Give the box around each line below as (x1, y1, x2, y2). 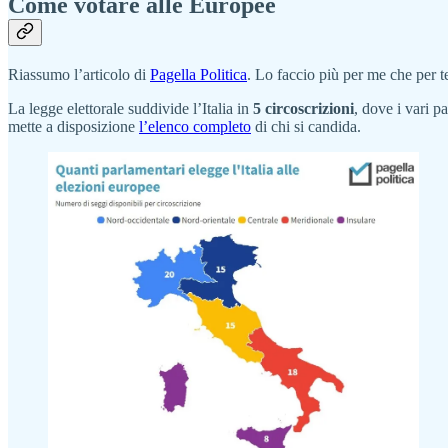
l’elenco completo (139, 117, 251, 135)
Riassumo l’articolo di (8, 65, 150, 83)
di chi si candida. (251, 117, 361, 135)
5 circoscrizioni (253, 99, 354, 117)
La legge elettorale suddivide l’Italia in (8, 99, 253, 117)
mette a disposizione (8, 117, 139, 135)
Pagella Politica (150, 65, 247, 83)
